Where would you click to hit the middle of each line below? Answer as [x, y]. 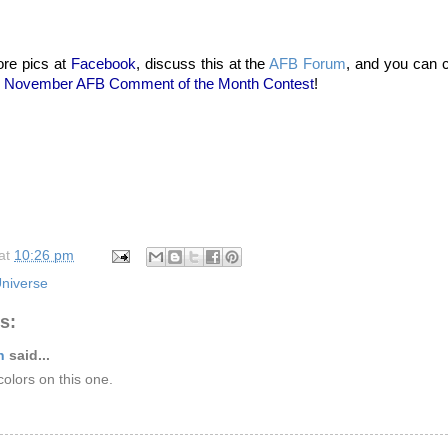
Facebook [103, 64]
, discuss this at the [202, 64]
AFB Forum [308, 64]
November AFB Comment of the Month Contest [159, 84]
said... [27, 355]
